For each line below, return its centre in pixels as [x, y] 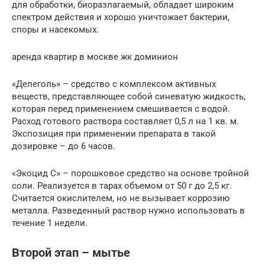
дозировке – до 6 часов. [64, 146]
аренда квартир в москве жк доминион [95, 56]
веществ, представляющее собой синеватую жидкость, [129, 96]
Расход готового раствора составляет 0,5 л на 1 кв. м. [125, 121]
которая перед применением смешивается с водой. [121, 109]
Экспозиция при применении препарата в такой [114, 133]
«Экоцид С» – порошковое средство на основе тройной [130, 173]
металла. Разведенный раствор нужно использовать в [128, 210]
